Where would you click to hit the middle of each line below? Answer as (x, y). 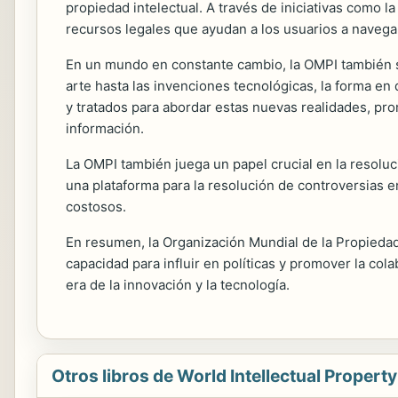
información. (105, 128)
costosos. (96, 207)
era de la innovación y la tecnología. (178, 285)
